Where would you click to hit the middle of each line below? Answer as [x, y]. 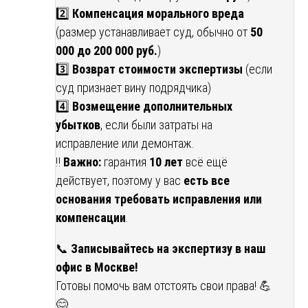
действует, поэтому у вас [120, 181]
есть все [207, 181]
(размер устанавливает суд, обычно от [153, 32]
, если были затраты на [156, 125]
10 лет [166, 162]
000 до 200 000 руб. [107, 51]
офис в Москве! [98, 267]
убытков [78, 125]
